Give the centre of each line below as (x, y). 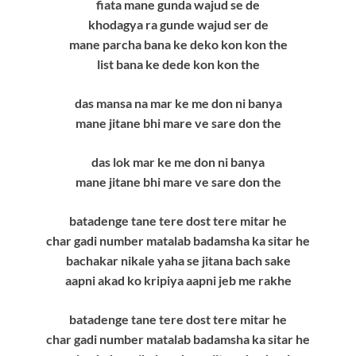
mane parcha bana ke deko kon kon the (178, 44)
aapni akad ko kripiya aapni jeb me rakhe (178, 281)
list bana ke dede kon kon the (178, 64)
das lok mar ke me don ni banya (178, 162)
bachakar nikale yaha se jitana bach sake (178, 261)
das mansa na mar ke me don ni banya (178, 103)
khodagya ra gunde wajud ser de (178, 25)
